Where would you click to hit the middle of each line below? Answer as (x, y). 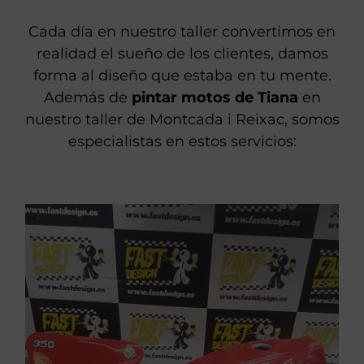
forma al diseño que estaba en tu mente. (182, 75)
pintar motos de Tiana (214, 97)
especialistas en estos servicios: (182, 141)
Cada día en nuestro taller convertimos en (182, 31)
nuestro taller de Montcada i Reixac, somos (182, 119)
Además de (87, 97)
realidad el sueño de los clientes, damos (182, 53)
